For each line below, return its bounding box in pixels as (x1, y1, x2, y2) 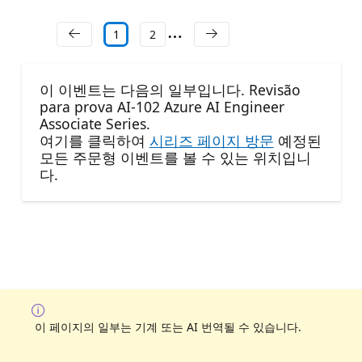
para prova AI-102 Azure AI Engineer (39, 97, 284, 117)
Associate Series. (39, 114, 150, 134)
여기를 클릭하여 (39, 131, 149, 151)
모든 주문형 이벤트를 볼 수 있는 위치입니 (39, 148, 311, 168)
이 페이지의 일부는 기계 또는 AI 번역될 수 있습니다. (35, 318, 301, 335)
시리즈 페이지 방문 (149, 131, 274, 151)
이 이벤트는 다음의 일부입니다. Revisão (39, 80, 301, 100)
